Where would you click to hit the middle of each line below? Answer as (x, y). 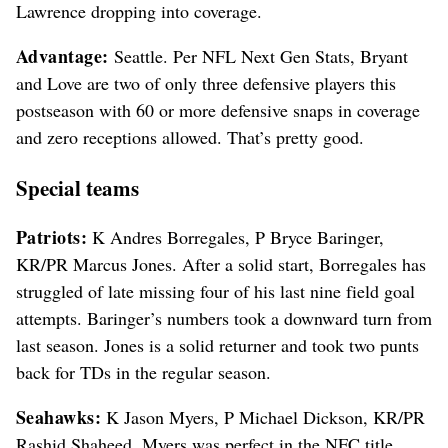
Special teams (77, 187)
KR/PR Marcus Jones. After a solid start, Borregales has (221, 264)
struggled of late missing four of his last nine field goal (215, 291)
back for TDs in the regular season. (143, 372)
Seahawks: (59, 417)
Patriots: (52, 237)
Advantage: (62, 55)
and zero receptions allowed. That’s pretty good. (190, 136)
